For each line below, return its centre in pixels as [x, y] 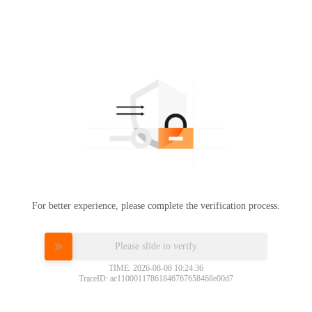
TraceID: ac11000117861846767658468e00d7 [156, 278]
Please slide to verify [156, 245]
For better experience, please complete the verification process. [156, 205]
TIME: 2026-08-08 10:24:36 [156, 268]
